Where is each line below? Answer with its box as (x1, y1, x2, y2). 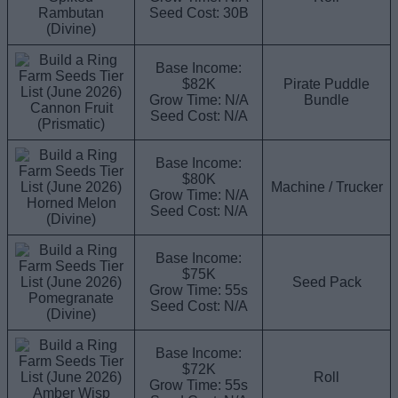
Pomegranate (28, 290, 114, 306)
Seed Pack (291, 274, 362, 290)
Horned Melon (26, 195, 116, 211)
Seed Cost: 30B (148, 4, 249, 20)
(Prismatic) (37, 115, 105, 131)
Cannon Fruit (29, 99, 113, 115)
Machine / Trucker (270, 179, 383, 195)
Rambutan (38, 4, 104, 20)
